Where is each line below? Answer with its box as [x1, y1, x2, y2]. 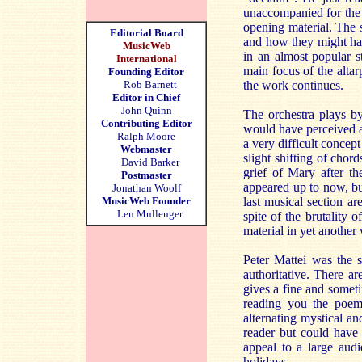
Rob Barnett [123, 78, 177, 90]
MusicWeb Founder [102, 195, 191, 207]
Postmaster [120, 169, 172, 181]
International [116, 53, 177, 65]
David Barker [113, 156, 179, 168]
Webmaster [120, 143, 172, 155]
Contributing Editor [100, 117, 192, 129]
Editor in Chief [112, 91, 180, 103]
